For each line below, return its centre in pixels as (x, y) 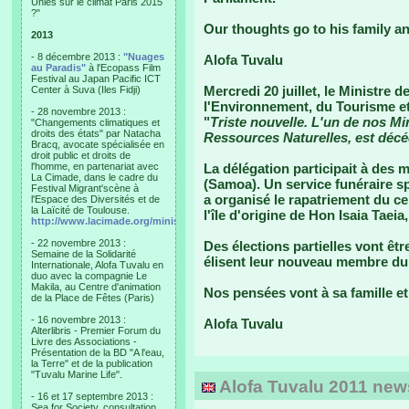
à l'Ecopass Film (123, 68)
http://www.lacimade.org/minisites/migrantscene (148, 221)
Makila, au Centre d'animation (96, 287)
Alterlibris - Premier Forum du (96, 330)
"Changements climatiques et (95, 122)
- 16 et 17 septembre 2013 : (92, 396)
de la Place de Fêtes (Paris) (93, 298)
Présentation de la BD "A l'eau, (98, 352)
